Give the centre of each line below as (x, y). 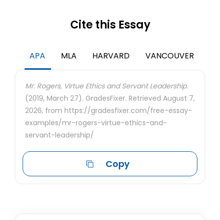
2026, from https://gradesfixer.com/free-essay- (109, 110)
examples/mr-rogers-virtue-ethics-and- (96, 123)
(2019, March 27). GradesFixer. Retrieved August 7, (110, 98)
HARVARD (111, 56)
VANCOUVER (170, 56)
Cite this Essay (110, 25)
